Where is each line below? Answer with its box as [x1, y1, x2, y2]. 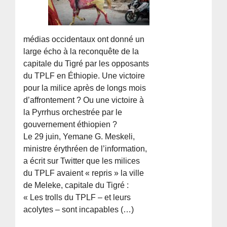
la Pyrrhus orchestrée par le [23, 107, 123, 117]
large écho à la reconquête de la [23, 47, 139, 56]
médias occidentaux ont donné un [23, 34, 145, 44]
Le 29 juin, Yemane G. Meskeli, [23, 132, 135, 141]
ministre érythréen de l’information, [23, 144, 147, 153]
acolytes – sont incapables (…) [23, 205, 134, 214]
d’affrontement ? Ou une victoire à [23, 95, 144, 104]
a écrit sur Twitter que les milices [23, 156, 140, 165]
